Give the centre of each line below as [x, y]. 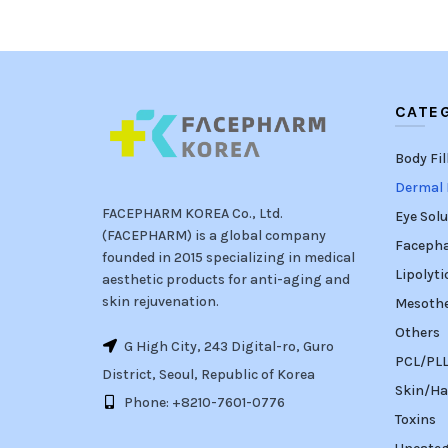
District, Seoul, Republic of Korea [208, 374]
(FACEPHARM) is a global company [214, 235]
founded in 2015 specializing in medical [228, 257]
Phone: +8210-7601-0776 [203, 402]
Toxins [415, 419]
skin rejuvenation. [160, 301]
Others [417, 332]
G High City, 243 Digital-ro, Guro [227, 346]
